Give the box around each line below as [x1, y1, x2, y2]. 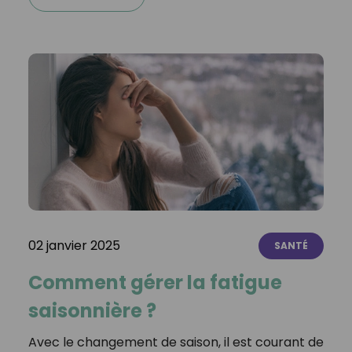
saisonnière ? [27, 298, 156, 324]
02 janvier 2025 [27, 236, 120, 255]
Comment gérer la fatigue [27, 269, 282, 296]
